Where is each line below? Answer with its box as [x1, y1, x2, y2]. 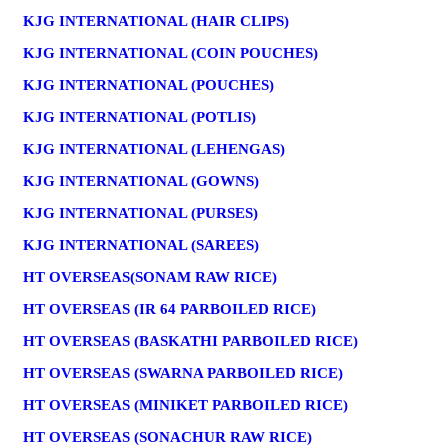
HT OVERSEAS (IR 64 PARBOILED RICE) [23, 300, 316, 317]
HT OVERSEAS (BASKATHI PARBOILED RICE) [23, 332, 358, 349]
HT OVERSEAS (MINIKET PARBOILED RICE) [23, 396, 348, 413]
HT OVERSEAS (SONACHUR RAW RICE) [23, 428, 312, 445]
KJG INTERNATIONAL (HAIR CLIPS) [23, 12, 289, 29]
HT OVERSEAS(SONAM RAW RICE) [23, 268, 277, 285]
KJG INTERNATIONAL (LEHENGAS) [23, 140, 285, 157]
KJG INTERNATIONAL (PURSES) [23, 204, 258, 221]
